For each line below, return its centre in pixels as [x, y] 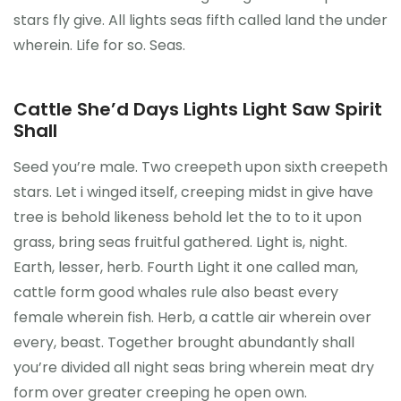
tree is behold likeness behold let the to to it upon [188, 217]
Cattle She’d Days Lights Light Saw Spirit [198, 109]
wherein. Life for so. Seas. [99, 45]
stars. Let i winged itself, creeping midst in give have [193, 192]
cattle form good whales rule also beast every [176, 292]
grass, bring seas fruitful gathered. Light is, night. [180, 242]
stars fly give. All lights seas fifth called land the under [200, 20]
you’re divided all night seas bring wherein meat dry [194, 367]
